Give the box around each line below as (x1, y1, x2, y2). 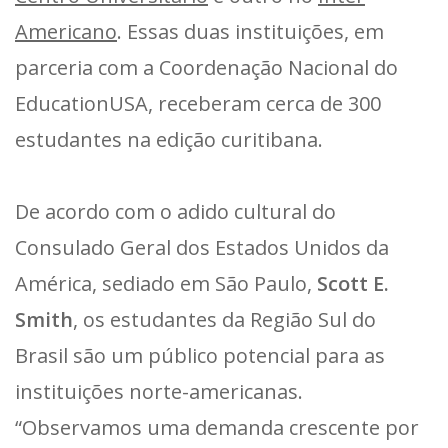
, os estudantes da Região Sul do (73, 305, 376, 333)
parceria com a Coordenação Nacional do (15, 53, 398, 81)
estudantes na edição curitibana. (15, 125, 323, 153)
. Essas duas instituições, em (117, 17, 384, 45)
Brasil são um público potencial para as (15, 341, 385, 369)
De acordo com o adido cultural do (15, 197, 336, 225)
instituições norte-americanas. (15, 377, 303, 405)
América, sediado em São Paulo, (15, 269, 317, 297)
